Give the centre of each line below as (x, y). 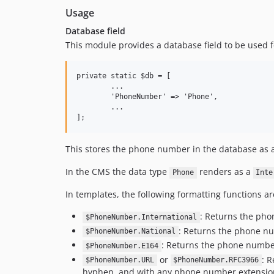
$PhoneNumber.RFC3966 (216, 260)
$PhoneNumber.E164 (122, 246)
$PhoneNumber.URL (120, 260)
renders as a (225, 172)
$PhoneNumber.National (130, 231)
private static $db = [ (124, 76)
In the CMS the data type (117, 172)
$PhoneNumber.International (141, 217)
